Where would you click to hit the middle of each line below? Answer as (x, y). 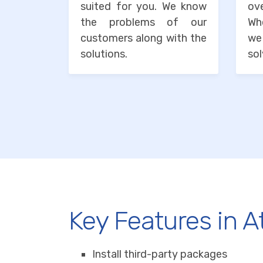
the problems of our (144, 23)
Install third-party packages (160, 254)
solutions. (104, 54)
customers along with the (144, 38)
